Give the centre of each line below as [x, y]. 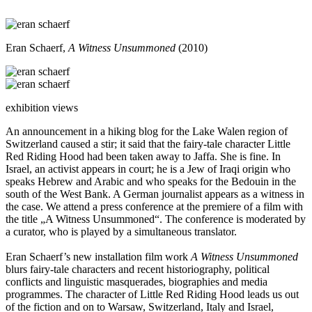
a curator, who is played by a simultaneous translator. [121, 232]
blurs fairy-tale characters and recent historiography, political [138, 270]
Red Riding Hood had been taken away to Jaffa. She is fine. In [143, 157]
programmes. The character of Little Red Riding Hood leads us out [152, 295]
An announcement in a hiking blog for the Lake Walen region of [147, 132]
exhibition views [42, 108]
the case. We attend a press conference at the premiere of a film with [154, 207]
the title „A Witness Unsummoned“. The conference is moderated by [156, 219]
